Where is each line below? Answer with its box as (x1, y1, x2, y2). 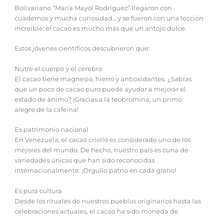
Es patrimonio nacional (15, 126, 89, 134)
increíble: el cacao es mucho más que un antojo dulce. (15, 24, 186, 32)
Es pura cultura (15, 187, 62, 195)
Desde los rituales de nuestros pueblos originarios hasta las (15, 197, 201, 205)
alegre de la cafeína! (15, 106, 78, 113)
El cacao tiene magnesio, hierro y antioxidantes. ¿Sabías (15, 75, 192, 83)
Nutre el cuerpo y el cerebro (15, 65, 102, 73)
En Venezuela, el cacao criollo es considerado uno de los (15, 136, 191, 144)
